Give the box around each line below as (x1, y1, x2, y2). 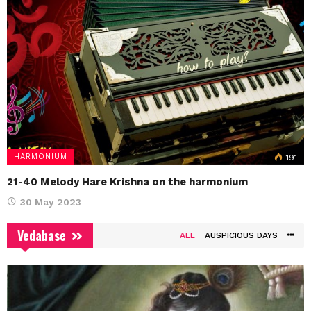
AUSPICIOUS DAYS (205, 230, 278, 241)
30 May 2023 (20, 196, 81, 208)
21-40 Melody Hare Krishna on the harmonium (7, 176, 248, 189)
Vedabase (17, 226, 66, 245)
